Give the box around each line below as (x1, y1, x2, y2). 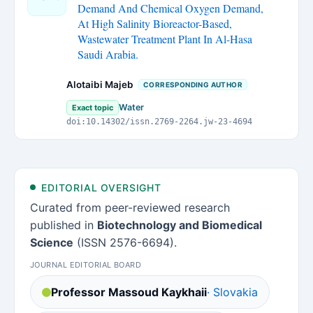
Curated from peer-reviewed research (30, 201, 230, 214)
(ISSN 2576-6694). (73, 235, 177, 249)
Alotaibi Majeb (66, 79, 133, 90)
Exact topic (72, 103, 113, 112)
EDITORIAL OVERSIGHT (41, 182, 161, 194)
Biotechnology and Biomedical (97, 218, 262, 232)
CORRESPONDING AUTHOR (143, 80, 242, 89)
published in (30, 218, 97, 232)
